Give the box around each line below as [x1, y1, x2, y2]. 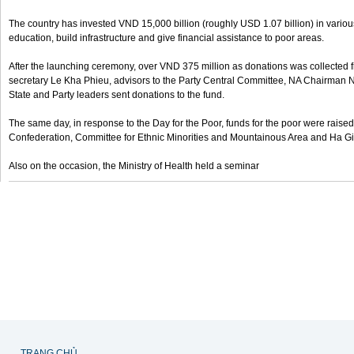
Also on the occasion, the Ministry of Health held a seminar [9, 160, 259, 171]
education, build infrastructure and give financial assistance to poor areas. [9, 32, 324, 43]
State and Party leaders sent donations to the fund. [9, 89, 224, 100]
